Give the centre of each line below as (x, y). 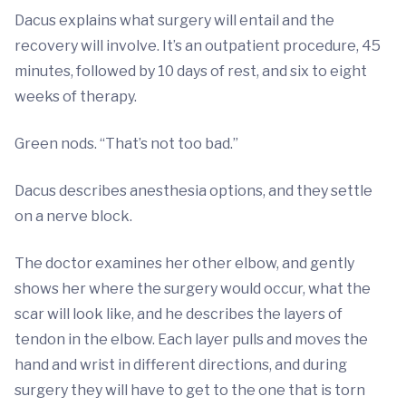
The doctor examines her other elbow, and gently (184, 263)
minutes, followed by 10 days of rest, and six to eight (191, 71)
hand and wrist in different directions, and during (181, 365)
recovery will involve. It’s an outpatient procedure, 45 (198, 46)
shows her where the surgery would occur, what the (193, 289)
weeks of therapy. (76, 97)
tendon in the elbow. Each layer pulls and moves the (191, 339)
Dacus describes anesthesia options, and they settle (193, 191)
